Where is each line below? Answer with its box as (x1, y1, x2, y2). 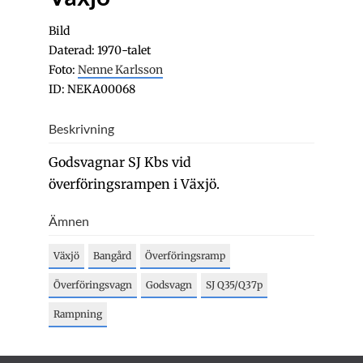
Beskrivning (49, 121, 114, 136)
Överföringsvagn (53, 279, 132, 291)
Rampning (53, 308, 102, 320)
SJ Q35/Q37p (206, 279, 263, 291)
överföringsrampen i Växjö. (49, 176, 220, 192)
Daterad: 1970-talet (49, 43, 151, 58)
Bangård (93, 250, 131, 262)
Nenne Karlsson (78, 62, 163, 77)
